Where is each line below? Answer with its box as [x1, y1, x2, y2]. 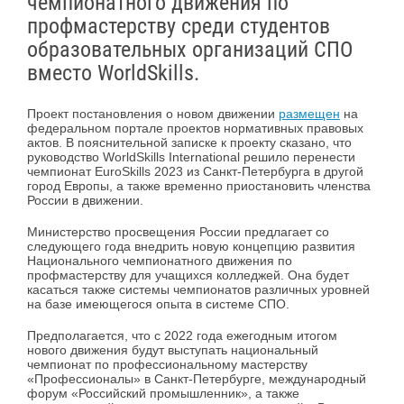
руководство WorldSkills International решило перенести [27, 150, 355, 165]
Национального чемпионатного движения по [27, 253, 292, 269]
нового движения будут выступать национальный [27, 342, 318, 357]
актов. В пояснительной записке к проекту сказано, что [27, 135, 352, 151]
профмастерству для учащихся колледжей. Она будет [27, 268, 349, 283]
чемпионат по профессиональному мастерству [27, 356, 308, 372]
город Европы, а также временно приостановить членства [27, 179, 371, 194]
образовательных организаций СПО [27, 37, 353, 63]
